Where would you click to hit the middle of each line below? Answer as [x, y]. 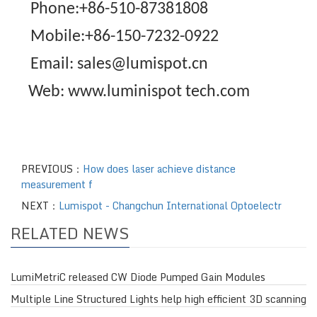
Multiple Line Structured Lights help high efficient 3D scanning [158, 299]
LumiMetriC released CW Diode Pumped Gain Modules [138, 277]
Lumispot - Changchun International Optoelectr [170, 206]
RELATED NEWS [70, 234]
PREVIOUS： [52, 169]
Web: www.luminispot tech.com [130, 92]
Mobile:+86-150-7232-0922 [125, 37]
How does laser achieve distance [159, 169]
